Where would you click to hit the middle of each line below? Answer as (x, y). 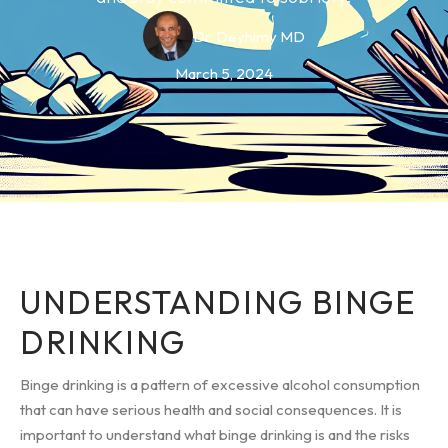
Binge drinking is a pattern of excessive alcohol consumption (220, 384)
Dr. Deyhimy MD (249, 36)
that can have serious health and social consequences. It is (211, 409)
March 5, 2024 (224, 73)
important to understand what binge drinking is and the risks (215, 434)
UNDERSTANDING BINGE (218, 302)
